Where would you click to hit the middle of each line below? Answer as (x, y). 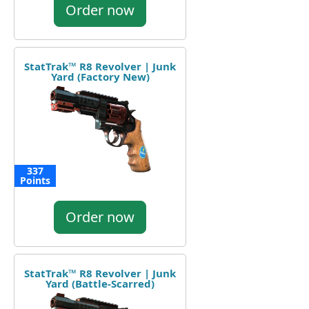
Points (35, 180)
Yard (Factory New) (100, 76)
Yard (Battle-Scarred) (100, 283)
